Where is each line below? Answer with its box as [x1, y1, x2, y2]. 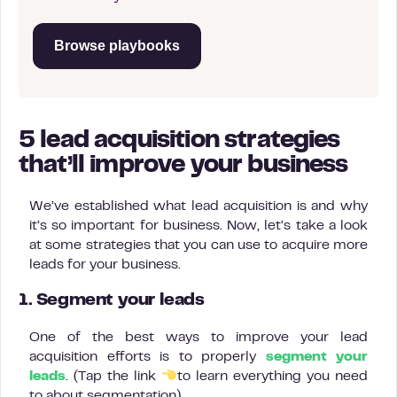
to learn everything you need [177, 370, 368, 384]
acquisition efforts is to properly [29, 351, 266, 364]
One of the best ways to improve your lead [29, 331, 368, 345]
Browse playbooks [54, 38, 180, 54]
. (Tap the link [66, 370, 161, 384]
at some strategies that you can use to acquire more [29, 239, 368, 253]
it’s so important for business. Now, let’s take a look [29, 220, 368, 233]
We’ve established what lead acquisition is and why [29, 200, 368, 214]
